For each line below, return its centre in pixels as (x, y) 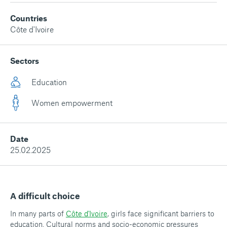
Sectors (25, 61)
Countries (29, 18)
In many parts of (38, 214)
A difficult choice (45, 196)
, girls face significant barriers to (161, 214)
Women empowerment (72, 103)
